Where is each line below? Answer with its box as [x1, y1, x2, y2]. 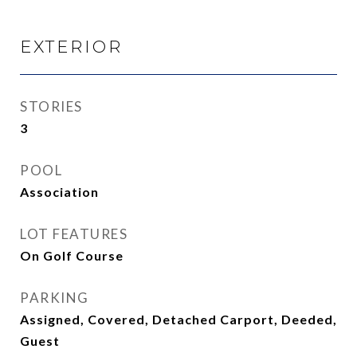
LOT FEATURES [20, 226, 127, 242]
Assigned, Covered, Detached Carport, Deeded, [20, 312, 337, 327]
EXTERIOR [20, 37, 123, 57]
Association [20, 184, 99, 199]
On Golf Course [20, 248, 124, 263]
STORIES [20, 98, 83, 115]
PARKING [20, 289, 89, 306]
